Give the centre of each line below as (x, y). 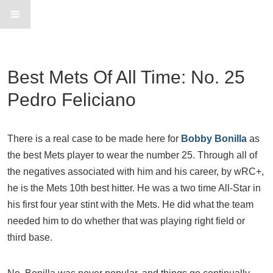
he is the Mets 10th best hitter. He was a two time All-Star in (134, 188)
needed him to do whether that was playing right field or (126, 221)
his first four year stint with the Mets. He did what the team (130, 204)
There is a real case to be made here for (94, 139)
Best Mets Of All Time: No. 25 (126, 77)
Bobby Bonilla (214, 139)
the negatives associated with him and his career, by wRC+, (136, 172)
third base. (30, 237)
